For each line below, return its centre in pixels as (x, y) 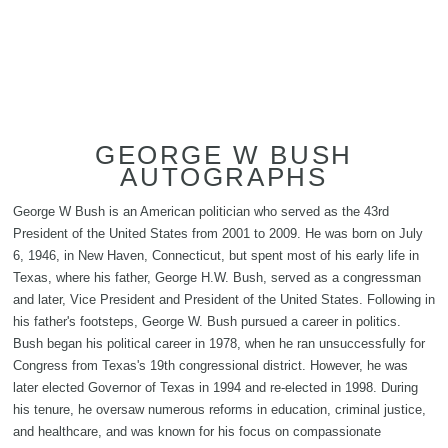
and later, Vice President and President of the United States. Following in (224, 300)
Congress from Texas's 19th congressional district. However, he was (210, 366)
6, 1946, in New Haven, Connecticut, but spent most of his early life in (216, 256)
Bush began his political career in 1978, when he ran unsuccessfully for (219, 344)
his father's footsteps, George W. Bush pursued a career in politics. (207, 322)
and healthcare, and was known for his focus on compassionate (197, 432)
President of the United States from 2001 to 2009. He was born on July (218, 234)
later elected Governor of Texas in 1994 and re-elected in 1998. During (215, 388)
